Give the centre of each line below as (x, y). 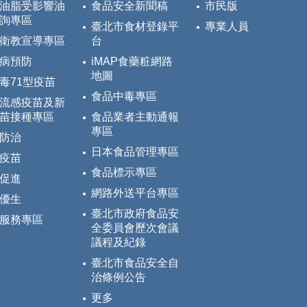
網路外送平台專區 (135, 193)
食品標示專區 (124, 173)
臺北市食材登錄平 (135, 27)
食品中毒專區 (124, 97)
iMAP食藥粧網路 (132, 62)
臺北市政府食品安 (135, 214)
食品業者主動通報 (135, 117)
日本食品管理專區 (135, 152)
